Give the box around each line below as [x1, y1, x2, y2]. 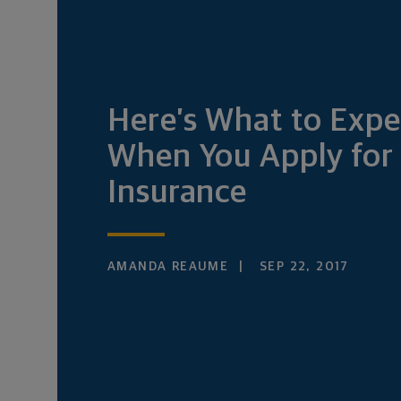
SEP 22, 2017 [254, 260, 349, 273]
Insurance [107, 177, 248, 209]
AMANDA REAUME [107, 260, 229, 273]
